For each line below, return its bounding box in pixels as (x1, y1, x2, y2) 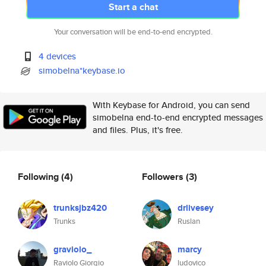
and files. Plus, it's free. (93, 123, 183, 136)
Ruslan (178, 216, 200, 227)
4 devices (39, 50, 77, 62)
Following (18, 169, 61, 183)
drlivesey (178, 201, 214, 214)
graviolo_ (53, 243, 91, 256)
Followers (142, 169, 186, 183)
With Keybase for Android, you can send (93, 99, 250, 111)
